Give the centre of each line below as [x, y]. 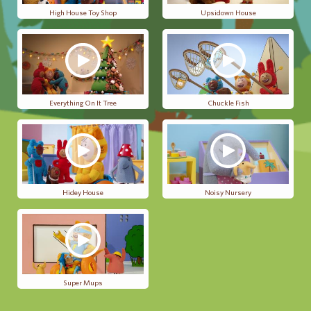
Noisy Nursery [228, 193]
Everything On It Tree [83, 103]
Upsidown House [228, 13]
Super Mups [83, 283]
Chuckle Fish [228, 103]
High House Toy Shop [83, 13]
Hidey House [83, 193]
